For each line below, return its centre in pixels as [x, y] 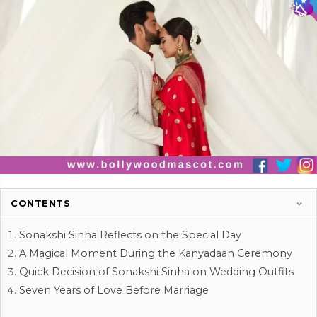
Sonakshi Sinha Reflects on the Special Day [130, 235]
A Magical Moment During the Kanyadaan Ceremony [156, 253]
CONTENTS [40, 203]
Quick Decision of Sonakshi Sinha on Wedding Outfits [156, 271]
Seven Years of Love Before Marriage [114, 290]
